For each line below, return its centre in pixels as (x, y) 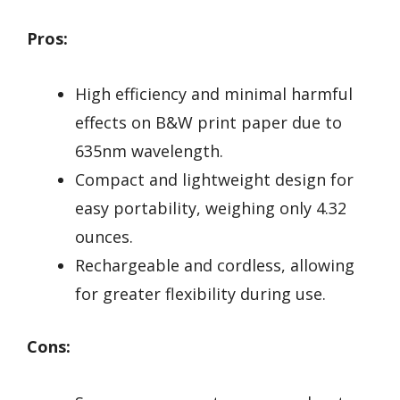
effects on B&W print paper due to (208, 123)
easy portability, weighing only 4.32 (211, 208)
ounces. (104, 237)
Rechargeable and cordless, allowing (215, 266)
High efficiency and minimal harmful (214, 94)
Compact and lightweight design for (214, 180)
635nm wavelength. (149, 151)
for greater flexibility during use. (200, 294)
